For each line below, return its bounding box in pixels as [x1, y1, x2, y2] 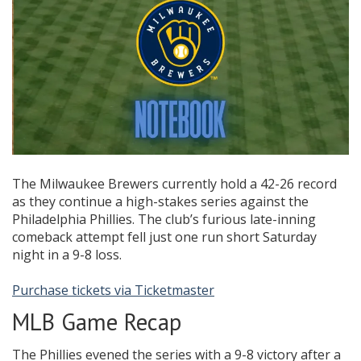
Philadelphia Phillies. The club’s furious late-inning [12, 210, 316, 229]
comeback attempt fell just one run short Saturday [12, 228, 317, 247]
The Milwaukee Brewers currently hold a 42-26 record [12, 175, 337, 193]
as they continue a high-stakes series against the [12, 193, 309, 211]
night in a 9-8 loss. [12, 246, 122, 264]
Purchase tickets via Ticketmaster [12, 281, 214, 300]
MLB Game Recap [12, 307, 181, 338]
